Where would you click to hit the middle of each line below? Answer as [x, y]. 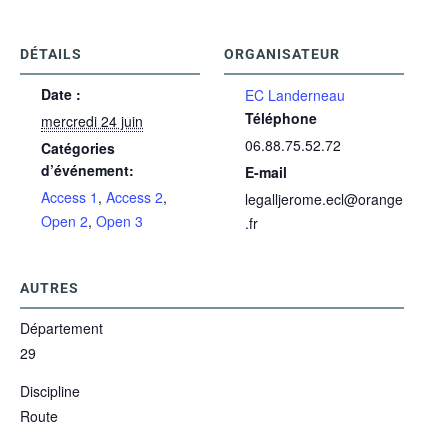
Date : [61, 94]
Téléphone [281, 118]
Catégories [78, 148]
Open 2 [64, 221]
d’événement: [87, 170]
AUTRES [49, 288]
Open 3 [119, 221]
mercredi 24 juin [92, 121]
